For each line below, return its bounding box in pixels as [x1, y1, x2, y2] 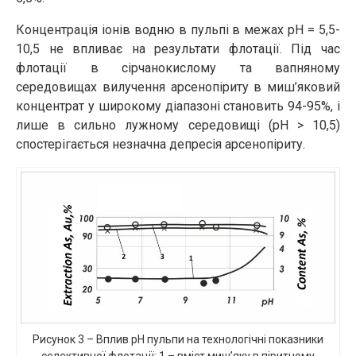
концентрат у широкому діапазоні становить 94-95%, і [16, 98, 340, 114]
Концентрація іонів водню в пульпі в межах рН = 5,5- [16, 21, 340, 37]
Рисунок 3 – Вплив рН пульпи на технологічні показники [33, 333, 323, 346]
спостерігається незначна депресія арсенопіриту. [16, 136, 305, 152]
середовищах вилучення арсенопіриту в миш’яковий [16, 79, 340, 95]
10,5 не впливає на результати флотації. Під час [16, 41, 340, 56]
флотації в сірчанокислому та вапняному [16, 60, 340, 75]
